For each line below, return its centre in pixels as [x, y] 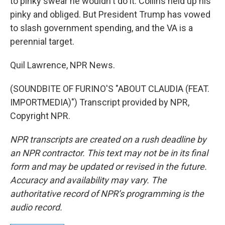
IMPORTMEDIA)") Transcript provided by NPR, [100, 102]
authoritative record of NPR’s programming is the [107, 194]
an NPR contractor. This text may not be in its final [109, 153]
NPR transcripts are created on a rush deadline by [108, 139]
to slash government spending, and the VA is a [101, 28]
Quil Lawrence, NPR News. [63, 65]
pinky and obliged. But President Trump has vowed [110, 14]
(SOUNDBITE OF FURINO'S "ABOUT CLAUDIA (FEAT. [110, 89]
